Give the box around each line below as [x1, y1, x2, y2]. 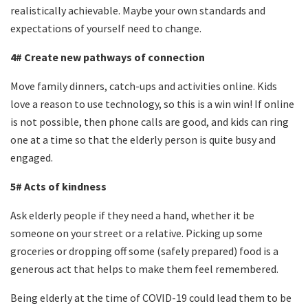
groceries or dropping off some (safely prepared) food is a [10, 243, 278, 258]
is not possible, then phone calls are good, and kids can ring [10, 114, 289, 129]
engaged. [10, 150, 53, 164]
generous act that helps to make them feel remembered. [10, 261, 278, 276]
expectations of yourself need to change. [10, 21, 201, 35]
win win [214, 96, 250, 111]
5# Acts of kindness [10, 179, 107, 193]
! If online [250, 96, 294, 111]
